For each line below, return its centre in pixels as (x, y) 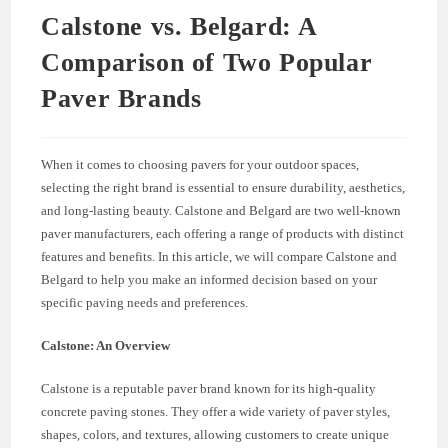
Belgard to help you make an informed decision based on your (209, 279)
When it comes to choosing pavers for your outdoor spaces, (200, 164)
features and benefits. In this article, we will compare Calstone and (219, 256)
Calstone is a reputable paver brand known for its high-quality (209, 388)
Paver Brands (121, 98)
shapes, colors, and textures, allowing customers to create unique (215, 434)
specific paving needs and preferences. (145, 302)
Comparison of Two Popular (207, 62)
